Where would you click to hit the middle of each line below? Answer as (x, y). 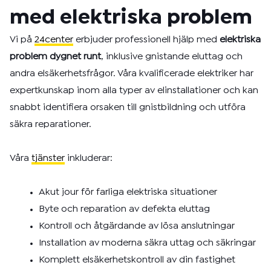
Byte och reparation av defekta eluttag (124, 209)
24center (54, 40)
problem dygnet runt (55, 57)
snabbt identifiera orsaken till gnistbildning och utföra (128, 107)
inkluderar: (89, 158)
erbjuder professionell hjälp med (146, 40)
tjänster (48, 158)
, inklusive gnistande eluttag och (172, 57)
